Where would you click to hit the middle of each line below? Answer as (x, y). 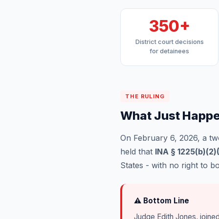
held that (138, 152)
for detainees (169, 51)
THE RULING (145, 96)
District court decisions (169, 42)
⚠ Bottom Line (162, 201)
